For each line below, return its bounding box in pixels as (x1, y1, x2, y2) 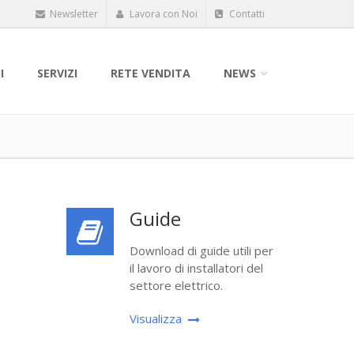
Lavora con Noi (127, 7, 198, 21)
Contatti (227, 7, 265, 21)
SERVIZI (37, 66, 77, 81)
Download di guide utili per (129, 243, 273, 258)
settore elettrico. (129, 277, 223, 293)
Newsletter (47, 7, 98, 21)
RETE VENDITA (111, 66, 190, 81)
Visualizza (129, 311, 182, 326)
